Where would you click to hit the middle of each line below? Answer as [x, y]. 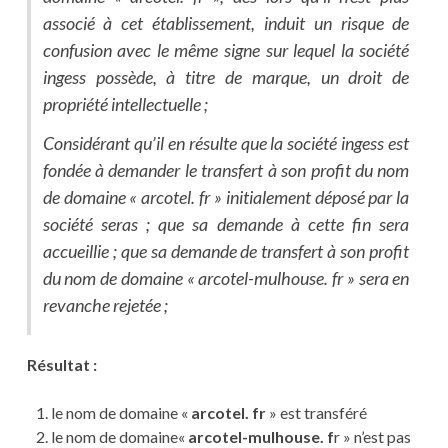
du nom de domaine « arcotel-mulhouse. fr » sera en [226, 278]
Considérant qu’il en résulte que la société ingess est [226, 143]
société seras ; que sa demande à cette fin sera [226, 224]
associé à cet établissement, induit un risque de [226, 23]
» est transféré [316, 413]
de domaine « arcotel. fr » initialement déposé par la [226, 197]
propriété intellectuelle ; [125, 104]
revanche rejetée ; [105, 305]
